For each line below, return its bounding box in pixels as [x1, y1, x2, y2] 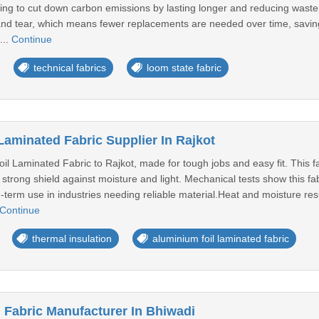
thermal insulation [31, 233, 112, 244]
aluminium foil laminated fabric [152, 233, 289, 244]
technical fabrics [33, 62, 106, 73]
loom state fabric [146, 62, 221, 73]
